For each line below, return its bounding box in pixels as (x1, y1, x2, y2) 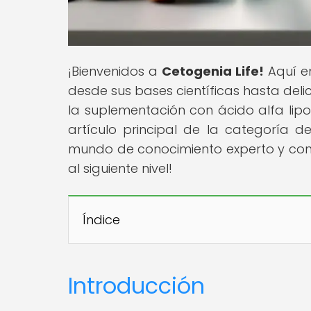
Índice (83, 210, 120, 228)
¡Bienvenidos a (68, 62, 162, 80)
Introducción (68, 269, 205, 301)
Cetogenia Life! (161, 62, 264, 80)
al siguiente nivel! (68, 159, 172, 177)
